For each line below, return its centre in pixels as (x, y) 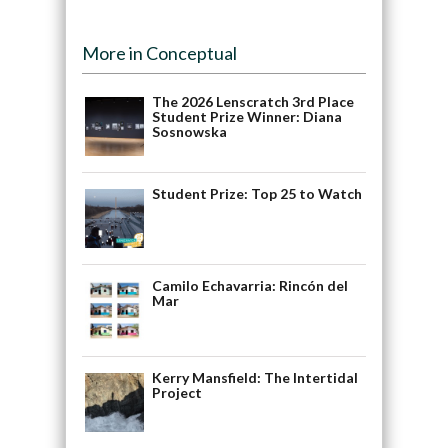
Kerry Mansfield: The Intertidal (254, 377)
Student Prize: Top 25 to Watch (256, 193)
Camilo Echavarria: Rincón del (249, 285)
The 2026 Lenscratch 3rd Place (252, 101)
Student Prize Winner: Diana (246, 116)
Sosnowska (189, 131)
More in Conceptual (159, 52)
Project (176, 392)
